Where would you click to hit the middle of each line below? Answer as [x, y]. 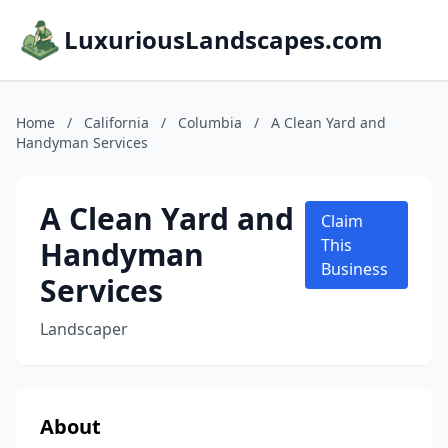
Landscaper [84, 329]
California [116, 122]
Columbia [210, 122]
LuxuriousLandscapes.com [223, 39]
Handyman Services [82, 142]
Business [355, 269]
